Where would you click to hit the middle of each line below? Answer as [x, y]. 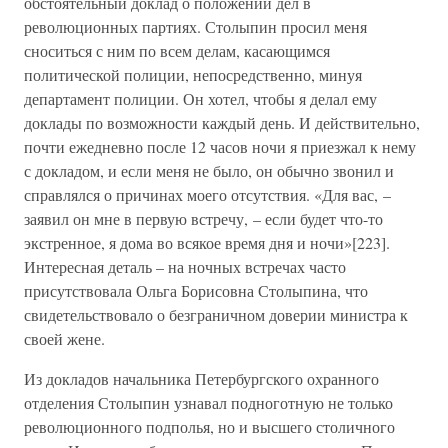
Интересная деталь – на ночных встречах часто [185, 266]
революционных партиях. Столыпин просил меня [195, 26]
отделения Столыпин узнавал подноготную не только [208, 402]
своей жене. [64, 338]
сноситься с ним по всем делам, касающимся [177, 50]
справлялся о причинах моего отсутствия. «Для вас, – [207, 194]
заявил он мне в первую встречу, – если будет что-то [203, 218]
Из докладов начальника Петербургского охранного [201, 378]
